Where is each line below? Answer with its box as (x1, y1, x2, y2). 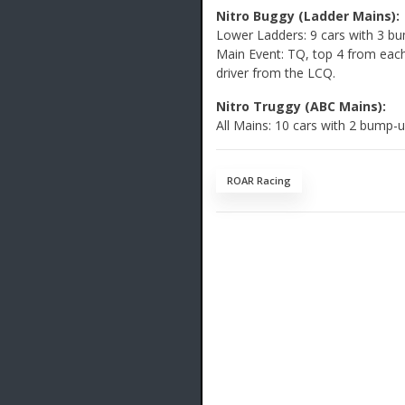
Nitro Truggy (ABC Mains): (216, 98, 386, 116)
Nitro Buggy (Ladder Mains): (216, 7, 400, 25)
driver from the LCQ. (216, 64, 335, 82)
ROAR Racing (227, 174, 291, 188)
